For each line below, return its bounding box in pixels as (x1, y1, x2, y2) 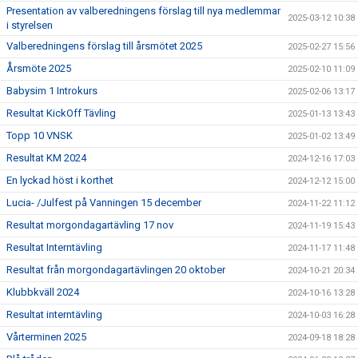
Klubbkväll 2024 (6, 286, 79, 298)
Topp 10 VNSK (6, 129, 73, 141)
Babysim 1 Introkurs (6, 85, 97, 97)
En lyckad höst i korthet (6, 174, 113, 186)
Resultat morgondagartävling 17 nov (6, 219, 173, 231)
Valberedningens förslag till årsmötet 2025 (6, 40, 202, 52)
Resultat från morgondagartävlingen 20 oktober (6, 264, 225, 276)
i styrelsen (6, 19, 53, 31)
